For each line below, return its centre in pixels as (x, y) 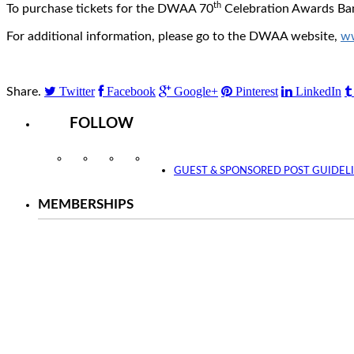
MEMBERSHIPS (86, 204)
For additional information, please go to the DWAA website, (173, 37)
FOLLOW (102, 124)
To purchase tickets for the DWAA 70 (110, 9)
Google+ (196, 92)
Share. (24, 92)
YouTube (173, 158)
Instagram (96, 158)
